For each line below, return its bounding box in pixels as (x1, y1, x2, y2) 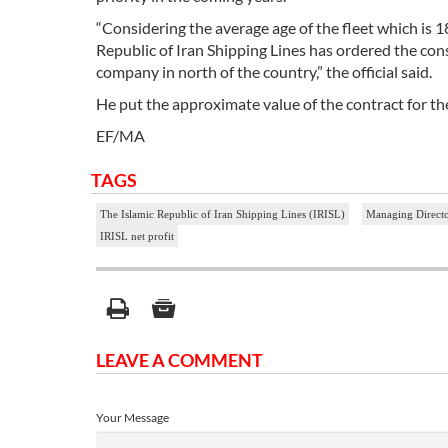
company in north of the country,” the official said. (96, 62, 432, 82)
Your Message (96, 410, 169, 426)
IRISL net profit (100, 230, 174, 243)
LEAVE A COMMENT (96, 349, 263, 372)
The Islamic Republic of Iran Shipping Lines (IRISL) (100, 208, 345, 221)
